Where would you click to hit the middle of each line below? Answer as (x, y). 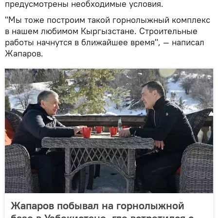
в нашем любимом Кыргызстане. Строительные (101, 31)
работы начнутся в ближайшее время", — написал (105, 42)
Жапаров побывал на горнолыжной (98, 205)
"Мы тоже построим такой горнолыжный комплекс (108, 19)
